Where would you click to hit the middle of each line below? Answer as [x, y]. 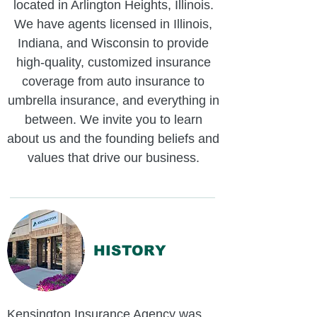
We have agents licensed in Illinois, [113, 24]
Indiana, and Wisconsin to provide [113, 43]
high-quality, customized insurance [113, 62]
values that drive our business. [113, 158]
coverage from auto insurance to [113, 81]
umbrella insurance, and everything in [113, 100]
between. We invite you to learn [113, 120]
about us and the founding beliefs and [113, 139]
